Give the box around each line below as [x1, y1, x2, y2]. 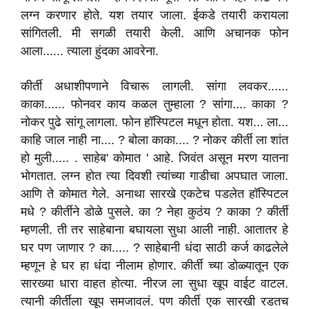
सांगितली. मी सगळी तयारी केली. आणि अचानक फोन [21, 26, 288, 40]
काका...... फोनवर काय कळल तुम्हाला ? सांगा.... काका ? [21, 97, 288, 111]
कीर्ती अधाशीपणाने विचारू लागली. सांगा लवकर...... [21, 79, 288, 93]
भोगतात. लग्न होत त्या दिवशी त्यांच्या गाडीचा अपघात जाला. [21, 169, 288, 183]
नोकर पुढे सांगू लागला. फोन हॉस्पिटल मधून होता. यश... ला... [21, 115, 288, 129]
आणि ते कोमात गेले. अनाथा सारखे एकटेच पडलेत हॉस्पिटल [21, 187, 288, 201]
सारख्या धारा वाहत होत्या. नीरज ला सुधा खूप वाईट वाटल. [21, 277, 288, 290]
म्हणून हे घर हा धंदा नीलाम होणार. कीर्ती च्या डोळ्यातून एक [21, 259, 288, 272]
